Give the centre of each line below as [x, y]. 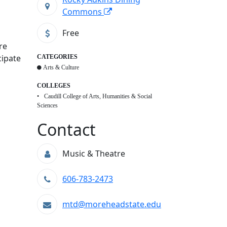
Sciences [47, 106]
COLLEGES [54, 86]
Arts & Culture [61, 68]
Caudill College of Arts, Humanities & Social [98, 97]
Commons [83, 12]
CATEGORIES [57, 57]
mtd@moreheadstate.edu [112, 204]
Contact [66, 130]
